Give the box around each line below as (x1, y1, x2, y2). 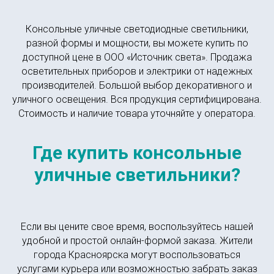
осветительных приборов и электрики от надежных (21, 65, 253, 77)
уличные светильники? (34, 164, 240, 185)
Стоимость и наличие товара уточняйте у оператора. (18, 108, 256, 119)
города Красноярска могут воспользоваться (34, 249, 240, 261)
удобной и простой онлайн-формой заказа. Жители (21, 235, 253, 246)
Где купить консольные (32, 142, 242, 163)
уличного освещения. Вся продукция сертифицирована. (12, 94, 262, 105)
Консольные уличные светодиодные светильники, (26, 23, 248, 35)
